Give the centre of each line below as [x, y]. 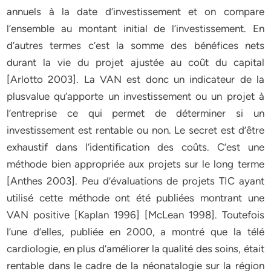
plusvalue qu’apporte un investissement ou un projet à [135, 96]
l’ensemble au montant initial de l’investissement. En [135, 28]
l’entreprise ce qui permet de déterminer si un [135, 113]
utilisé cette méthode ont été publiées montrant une [135, 198]
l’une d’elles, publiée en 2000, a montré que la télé [135, 232]
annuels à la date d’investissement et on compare [135, 11]
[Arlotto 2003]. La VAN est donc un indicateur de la [135, 79]
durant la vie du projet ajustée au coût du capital [135, 62]
